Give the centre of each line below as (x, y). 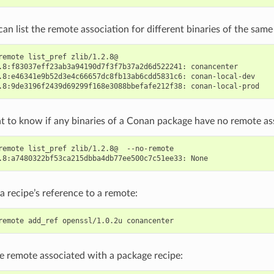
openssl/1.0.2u (92, 220)
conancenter (214, 66)
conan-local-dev (223, 76)
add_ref (43, 220)
